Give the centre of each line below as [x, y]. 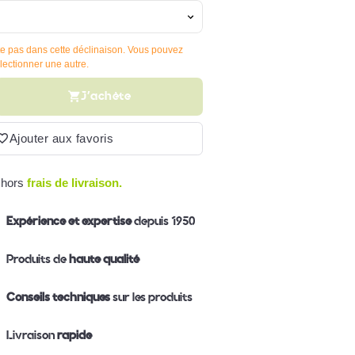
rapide [73, 335]
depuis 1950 [163, 221]
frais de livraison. [74, 182]
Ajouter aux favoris [61, 138]
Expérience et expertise [69, 221]
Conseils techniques [58, 297]
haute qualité [104, 259]
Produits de [37, 259]
